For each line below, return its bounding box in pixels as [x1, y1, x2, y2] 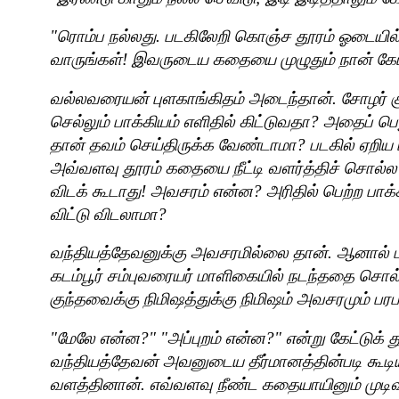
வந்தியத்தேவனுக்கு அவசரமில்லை [50, 243, 289, 263]
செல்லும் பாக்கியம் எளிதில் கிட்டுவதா [50, 111, 310, 131]
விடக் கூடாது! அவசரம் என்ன [50, 181, 253, 200]
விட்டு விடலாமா [50, 204, 158, 224]
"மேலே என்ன [50, 328, 140, 347]
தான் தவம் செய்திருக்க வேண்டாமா [50, 134, 297, 154]
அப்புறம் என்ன [167, 328, 265, 347]
